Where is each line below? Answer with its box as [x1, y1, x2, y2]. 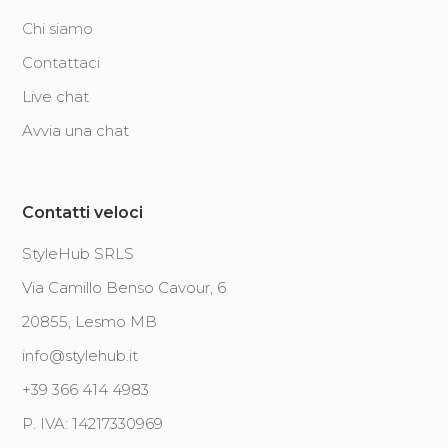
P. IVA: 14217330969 [22, 414, 164, 434]
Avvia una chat [22, 121, 130, 141]
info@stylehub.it [22, 346, 139, 366]
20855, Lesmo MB [22, 312, 158, 332]
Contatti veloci [22, 203, 144, 223]
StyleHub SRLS [22, 244, 135, 264]
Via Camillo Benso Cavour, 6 [22, 278, 227, 298]
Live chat [22, 87, 90, 107]
